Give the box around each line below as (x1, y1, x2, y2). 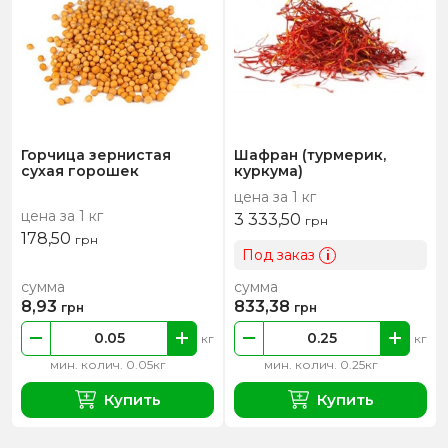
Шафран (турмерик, (234, 145, 386, 164)
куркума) (234, 161, 303, 180)
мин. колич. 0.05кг (50, 356, 166, 372)
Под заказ (242, 245, 315, 264)
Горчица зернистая (21, 145, 171, 164)
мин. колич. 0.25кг (264, 356, 378, 372)
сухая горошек (21, 161, 139, 180)
